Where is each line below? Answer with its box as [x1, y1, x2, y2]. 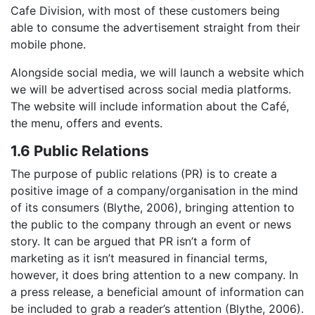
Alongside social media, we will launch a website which [11, 65, 304, 80]
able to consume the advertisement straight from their [11, 20, 300, 35]
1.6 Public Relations [11, 142, 149, 160]
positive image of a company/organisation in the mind [11, 184, 298, 198]
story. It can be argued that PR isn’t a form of [11, 234, 251, 249]
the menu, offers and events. [11, 116, 162, 131]
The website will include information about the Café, [11, 99, 289, 114]
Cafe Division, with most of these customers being [11, 4, 280, 18]
